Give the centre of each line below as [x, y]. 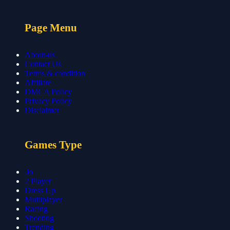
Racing [36, 209]
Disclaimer [42, 110]
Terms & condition [55, 73]
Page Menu [51, 27]
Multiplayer [43, 200]
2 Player [38, 181]
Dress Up [40, 190]
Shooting [39, 218]
